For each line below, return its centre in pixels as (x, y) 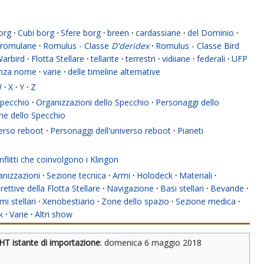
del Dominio (211, 33)
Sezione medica (206, 202)
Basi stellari (182, 189)
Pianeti (190, 131)
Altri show (54, 214)
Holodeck (155, 176)
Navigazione (130, 189)
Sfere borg (81, 33)
